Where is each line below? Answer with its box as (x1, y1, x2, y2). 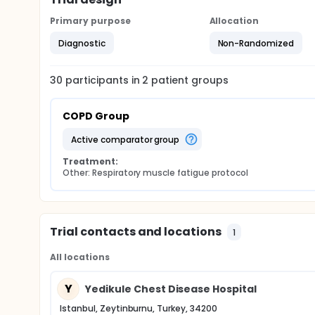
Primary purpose (50, 15, 131, 27)
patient (148, 73, 189, 87)
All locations (50, 251, 110, 263)
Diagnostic (58, 37, 105, 49)
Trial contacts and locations (50, 224, 222, 240)
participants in (65, 73, 143, 87)
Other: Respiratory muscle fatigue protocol (63, 167, 248, 179)
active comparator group (76, 133, 180, 146)
